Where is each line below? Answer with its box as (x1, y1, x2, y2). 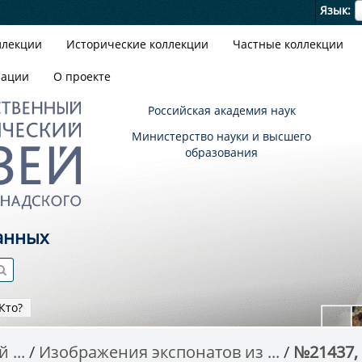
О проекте (53, 69, 111, 84)
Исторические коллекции (66, 36, 208, 52)
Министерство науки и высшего (132, 128, 311, 144)
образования (185, 145, 258, 160)
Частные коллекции (233, 36, 343, 52)
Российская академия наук (147, 103, 296, 118)
